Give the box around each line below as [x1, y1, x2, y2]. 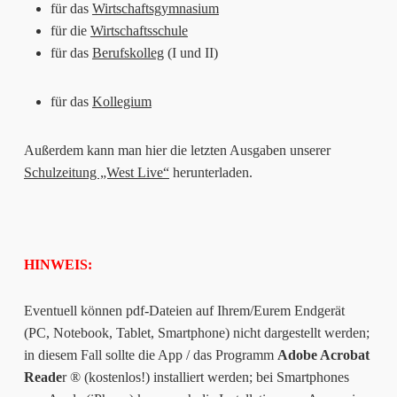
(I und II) [163, 44, 218, 60]
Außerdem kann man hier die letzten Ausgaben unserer [23, 142, 331, 158]
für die [50, 22, 90, 38]
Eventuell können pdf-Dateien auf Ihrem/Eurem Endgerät [23, 302, 345, 318]
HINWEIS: [23, 256, 92, 272]
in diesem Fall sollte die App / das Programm [23, 346, 277, 362]
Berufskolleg [91, 44, 164, 60]
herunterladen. [168, 164, 253, 180]
